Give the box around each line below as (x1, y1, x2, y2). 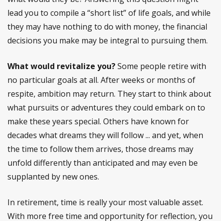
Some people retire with (115, 61, 206, 72)
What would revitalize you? (7, 61, 115, 72)
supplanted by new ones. (7, 171, 99, 182)
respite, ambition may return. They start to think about (7, 88, 211, 99)
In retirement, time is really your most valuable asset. (7, 197, 203, 208)
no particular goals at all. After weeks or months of (7, 74, 195, 85)
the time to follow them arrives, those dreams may (7, 144, 193, 154)
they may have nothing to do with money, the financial (7, 21, 207, 32)
